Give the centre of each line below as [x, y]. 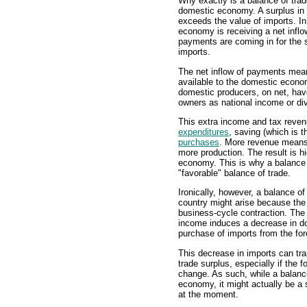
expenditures [204, 132]
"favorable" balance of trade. [234, 173]
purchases [199, 142]
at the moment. [208, 294]
